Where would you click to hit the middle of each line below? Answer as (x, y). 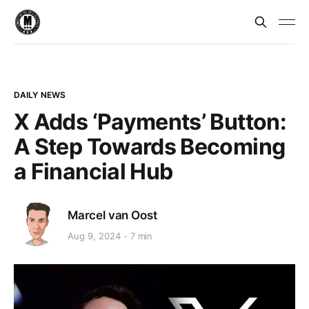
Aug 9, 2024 (94, 236)
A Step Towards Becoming (150, 147)
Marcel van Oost (112, 215)
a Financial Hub (93, 171)
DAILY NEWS (40, 95)
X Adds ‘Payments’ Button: (150, 122)
